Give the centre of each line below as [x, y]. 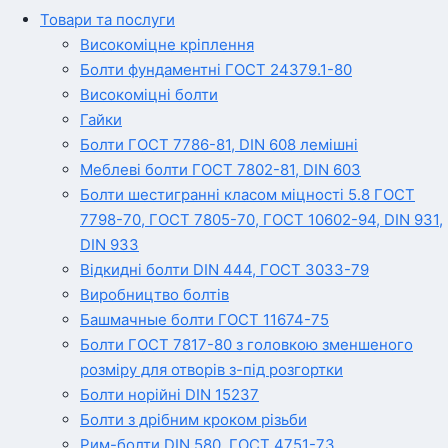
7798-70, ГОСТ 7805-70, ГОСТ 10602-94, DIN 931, [261, 220]
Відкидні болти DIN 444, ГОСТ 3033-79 [224, 270]
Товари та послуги [107, 20]
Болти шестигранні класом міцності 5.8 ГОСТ [247, 195]
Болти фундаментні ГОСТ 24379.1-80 [216, 70]
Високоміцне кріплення [167, 45]
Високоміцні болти [149, 95]
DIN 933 [109, 245]
